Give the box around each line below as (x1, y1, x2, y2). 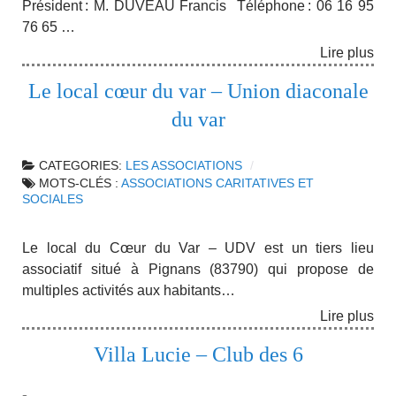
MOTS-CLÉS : (39, 177, 121, 191)
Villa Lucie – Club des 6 (93, 342, 303, 366)
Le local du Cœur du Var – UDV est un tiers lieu (22, 240, 374, 256)
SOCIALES (22, 193, 83, 207)
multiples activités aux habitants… (22, 283, 235, 299)
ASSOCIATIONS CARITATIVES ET (121, 177, 314, 191)
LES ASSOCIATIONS (126, 159, 242, 173)
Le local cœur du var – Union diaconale (27, 80, 369, 103)
